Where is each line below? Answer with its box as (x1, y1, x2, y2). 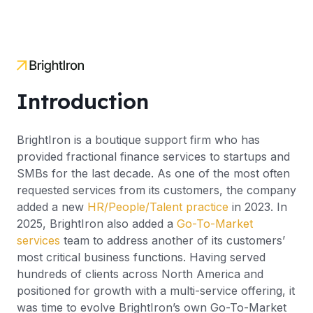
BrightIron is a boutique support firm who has (17, 133, 260, 147)
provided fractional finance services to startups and (17, 150, 290, 164)
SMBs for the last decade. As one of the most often (17, 166, 290, 181)
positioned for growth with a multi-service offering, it (17, 284, 295, 298)
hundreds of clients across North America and (17, 267, 263, 282)
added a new (17, 200, 87, 214)
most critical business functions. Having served (17, 250, 265, 265)
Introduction (17, 88, 149, 115)
